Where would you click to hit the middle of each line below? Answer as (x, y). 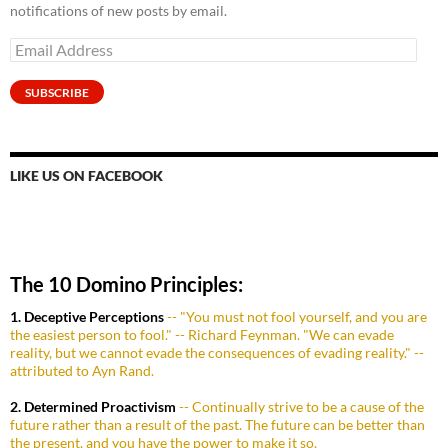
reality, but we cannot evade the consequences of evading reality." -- (217, 353)
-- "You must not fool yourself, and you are (295, 317)
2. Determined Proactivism (93, 407)
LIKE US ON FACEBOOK (86, 176)
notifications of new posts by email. (118, 11)
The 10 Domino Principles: (126, 284)
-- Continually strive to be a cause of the (300, 407)
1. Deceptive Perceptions (87, 317)
